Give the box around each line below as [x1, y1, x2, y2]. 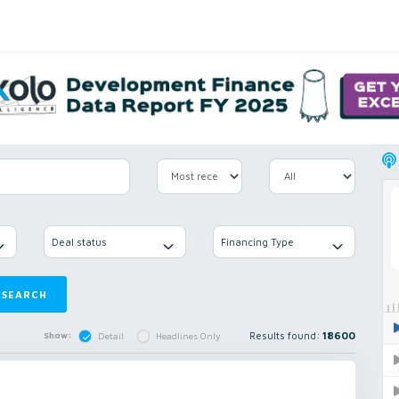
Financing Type [221, 235, 294, 248]
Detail [97, 330, 124, 342]
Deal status [52, 235, 107, 248]
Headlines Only [156, 330, 222, 342]
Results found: [249, 330, 322, 342]
